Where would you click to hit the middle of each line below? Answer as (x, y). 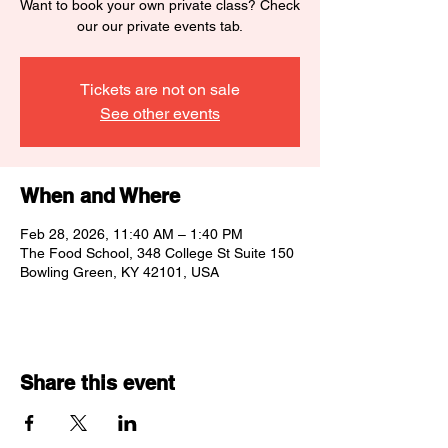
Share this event (97, 383)
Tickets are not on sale (160, 89)
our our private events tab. (160, 26)
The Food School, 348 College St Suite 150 (157, 253)
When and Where (100, 196)
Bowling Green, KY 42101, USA (119, 272)
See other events (160, 113)
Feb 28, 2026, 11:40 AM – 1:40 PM (131, 234)
